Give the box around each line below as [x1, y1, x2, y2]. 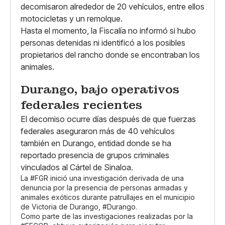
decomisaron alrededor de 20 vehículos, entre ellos [21, 1, 204, 12]
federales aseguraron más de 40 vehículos [21, 126, 175, 136]
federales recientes [21, 97, 143, 113]
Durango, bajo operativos [21, 82, 180, 97]
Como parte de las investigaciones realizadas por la [21, 211, 193, 220]
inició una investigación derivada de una [48, 173, 184, 182]
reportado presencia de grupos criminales [21, 150, 169, 160]
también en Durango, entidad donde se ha [21, 138, 171, 148]
